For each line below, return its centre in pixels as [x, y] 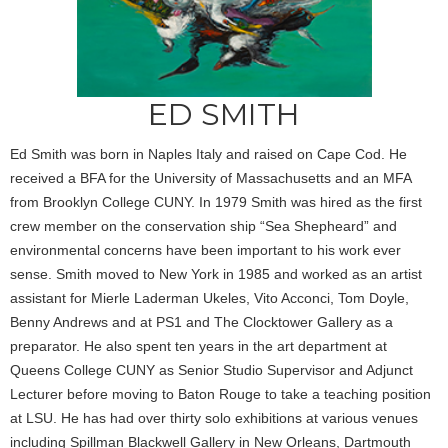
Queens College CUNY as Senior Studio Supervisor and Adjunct [211, 369]
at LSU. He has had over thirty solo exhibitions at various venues [214, 417]
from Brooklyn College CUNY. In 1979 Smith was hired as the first [216, 201]
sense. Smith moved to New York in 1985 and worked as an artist [216, 273]
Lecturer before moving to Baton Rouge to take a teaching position [220, 393]
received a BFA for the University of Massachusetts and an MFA [210, 177]
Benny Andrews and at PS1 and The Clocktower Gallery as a [201, 321]
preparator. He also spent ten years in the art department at [198, 345]
